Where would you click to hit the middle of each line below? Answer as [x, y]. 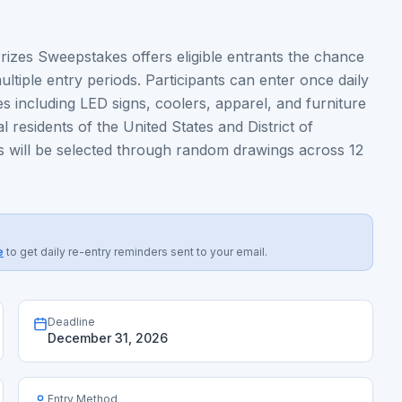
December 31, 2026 [108, 338]
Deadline [71, 322]
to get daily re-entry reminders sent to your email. [137, 252]
